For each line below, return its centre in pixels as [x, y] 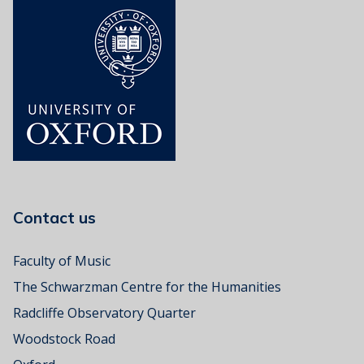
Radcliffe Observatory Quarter [104, 312]
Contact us [67, 217]
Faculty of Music [62, 260]
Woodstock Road [64, 338]
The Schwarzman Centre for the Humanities [147, 286]
